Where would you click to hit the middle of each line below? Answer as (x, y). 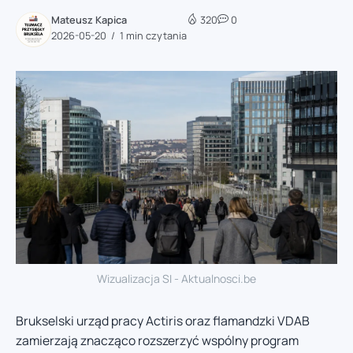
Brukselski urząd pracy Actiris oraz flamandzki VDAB (163, 320)
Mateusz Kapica (89, 19)
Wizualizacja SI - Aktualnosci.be (176, 278)
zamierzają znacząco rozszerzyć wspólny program (157, 340)
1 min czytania (152, 35)
